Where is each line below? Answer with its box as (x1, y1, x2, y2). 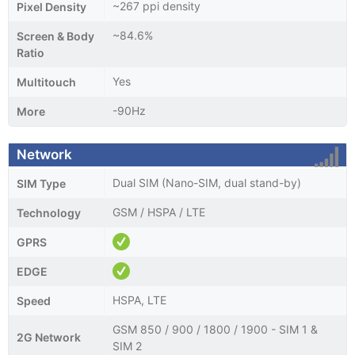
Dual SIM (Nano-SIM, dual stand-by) (113, 175, 301, 189)
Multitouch (17, 74, 76, 89)
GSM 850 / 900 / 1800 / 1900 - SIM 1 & (113, 322, 318, 336)
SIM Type (17, 176, 66, 190)
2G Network (17, 330, 81, 344)
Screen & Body (17, 29, 94, 43)
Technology (17, 205, 81, 219)
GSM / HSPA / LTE (113, 204, 205, 219)
